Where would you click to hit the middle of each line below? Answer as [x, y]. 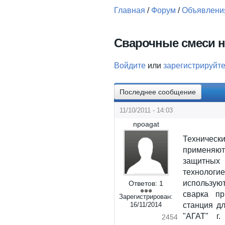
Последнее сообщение [158, 92]
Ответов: [143, 183]
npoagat [146, 124]
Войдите [130, 66]
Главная [130, 10]
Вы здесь [140, 24]
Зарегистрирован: [146, 197]
